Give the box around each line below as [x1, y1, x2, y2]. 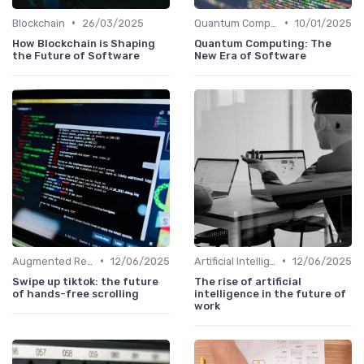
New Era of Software [194, 49, 306, 62]
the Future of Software [12, 49, 140, 62]
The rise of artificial [194, 275, 301, 288]
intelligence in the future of [194, 287, 346, 300]
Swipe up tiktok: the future [12, 275, 158, 288]
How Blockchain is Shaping [12, 37, 155, 50]
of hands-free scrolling [12, 287, 139, 300]
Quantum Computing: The [194, 37, 331, 50]
